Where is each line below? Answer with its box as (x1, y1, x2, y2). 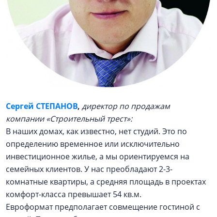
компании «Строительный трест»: (6, 113, 132, 124)
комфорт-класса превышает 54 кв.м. (6, 189, 143, 200)
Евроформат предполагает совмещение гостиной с (6, 201, 200, 212)
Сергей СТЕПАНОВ (6, 101, 77, 111)
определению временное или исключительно (6, 139, 180, 149)
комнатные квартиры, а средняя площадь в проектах (6, 176, 206, 187)
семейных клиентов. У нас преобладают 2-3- (6, 164, 172, 174)
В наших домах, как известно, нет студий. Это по (6, 126, 187, 137)
